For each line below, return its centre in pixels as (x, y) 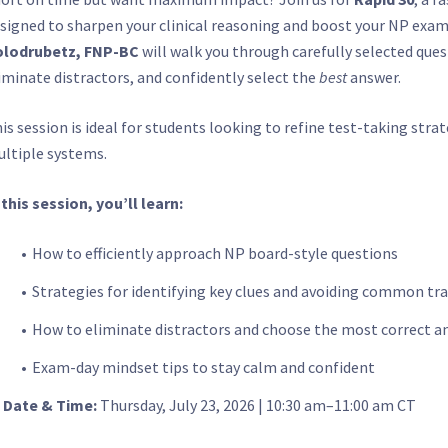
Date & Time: (50, 405)
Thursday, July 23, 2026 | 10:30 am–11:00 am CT (256, 405)
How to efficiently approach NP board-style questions (214, 253)
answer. (374, 77)
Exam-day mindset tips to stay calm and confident (203, 367)
